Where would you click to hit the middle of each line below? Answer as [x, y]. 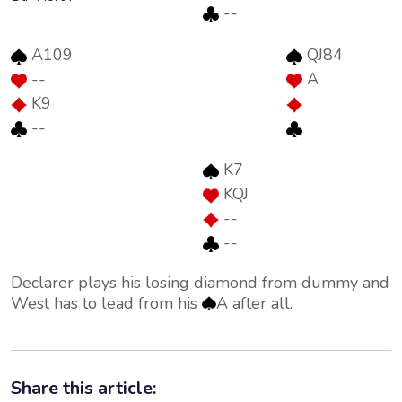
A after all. [254, 303]
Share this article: [83, 388]
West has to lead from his [106, 303]
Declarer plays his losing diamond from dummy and [200, 283]
